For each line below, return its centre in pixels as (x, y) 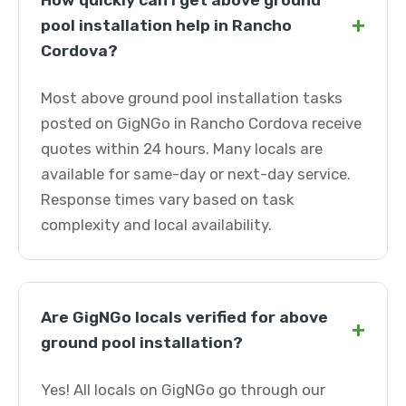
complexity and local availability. (156, 225)
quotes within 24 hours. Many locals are (182, 149)
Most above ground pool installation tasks (192, 98)
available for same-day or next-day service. (196, 174)
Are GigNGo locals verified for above (184, 317)
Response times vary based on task (167, 199)
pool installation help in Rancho (166, 25)
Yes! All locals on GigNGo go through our (183, 390)
